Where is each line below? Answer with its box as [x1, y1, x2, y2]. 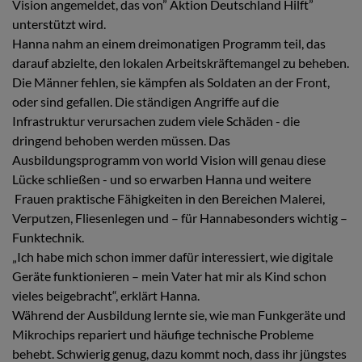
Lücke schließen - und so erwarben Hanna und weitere [12, 170, 311, 187]
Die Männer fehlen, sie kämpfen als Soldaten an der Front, [12, 74, 330, 90]
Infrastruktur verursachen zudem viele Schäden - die [12, 112, 300, 128]
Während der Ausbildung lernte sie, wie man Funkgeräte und [12, 306, 346, 322]
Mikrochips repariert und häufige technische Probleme [12, 326, 314, 342]
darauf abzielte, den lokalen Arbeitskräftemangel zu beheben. [12, 54, 349, 70]
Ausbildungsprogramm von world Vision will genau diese [12, 151, 326, 167]
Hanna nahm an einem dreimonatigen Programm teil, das [12, 35, 326, 51]
